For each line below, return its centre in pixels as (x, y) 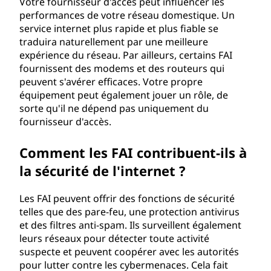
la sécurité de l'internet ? (103, 171)
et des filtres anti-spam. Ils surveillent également (130, 225)
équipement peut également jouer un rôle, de (124, 95)
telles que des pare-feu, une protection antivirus (129, 212)
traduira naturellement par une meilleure (114, 42)
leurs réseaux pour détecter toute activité (114, 238)
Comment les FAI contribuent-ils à (133, 152)
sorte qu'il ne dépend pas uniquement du (114, 108)
